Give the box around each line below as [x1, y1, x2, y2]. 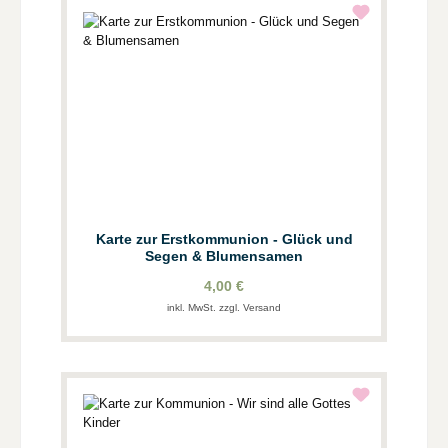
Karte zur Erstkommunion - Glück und [95, 230, 353, 247]
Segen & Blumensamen [145, 247, 303, 264]
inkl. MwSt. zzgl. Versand [167, 301, 281, 313]
